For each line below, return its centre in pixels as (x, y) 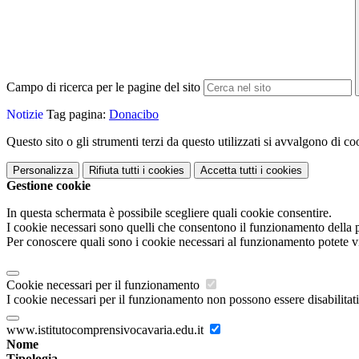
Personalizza (43, 171)
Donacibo (134, 115)
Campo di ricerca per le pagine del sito (103, 87)
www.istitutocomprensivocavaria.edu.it (107, 330)
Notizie (25, 115)
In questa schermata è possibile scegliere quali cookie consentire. (169, 213)
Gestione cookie (48, 186)
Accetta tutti (229, 171)
